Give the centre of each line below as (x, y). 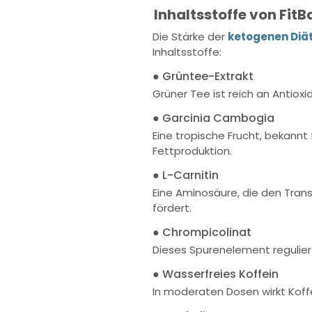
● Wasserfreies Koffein (216, 274)
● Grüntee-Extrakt (203, 76)
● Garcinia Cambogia (213, 118)
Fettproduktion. (192, 151)
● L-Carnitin (186, 175)
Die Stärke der (189, 37)
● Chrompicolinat (202, 232)
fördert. (172, 208)
